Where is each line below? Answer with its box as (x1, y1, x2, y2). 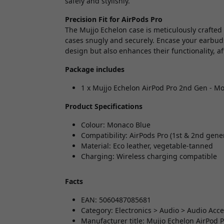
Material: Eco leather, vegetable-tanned (81, 140, 213, 150)
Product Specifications (65, 101, 142, 111)
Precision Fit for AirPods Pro (65, 14, 162, 24)
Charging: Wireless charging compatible (81, 151, 217, 161)
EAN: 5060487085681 (81, 194, 151, 204)
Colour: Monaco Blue (81, 119, 150, 129)
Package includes (65, 64, 124, 74)
